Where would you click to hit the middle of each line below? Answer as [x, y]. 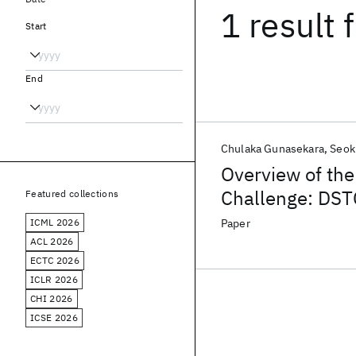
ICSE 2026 [54, 317]
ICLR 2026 [54, 279]
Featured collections [72, 193]
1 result [279, 25]
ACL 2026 [52, 241]
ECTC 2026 [55, 260]
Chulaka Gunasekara [273, 149]
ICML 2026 [55, 222]
